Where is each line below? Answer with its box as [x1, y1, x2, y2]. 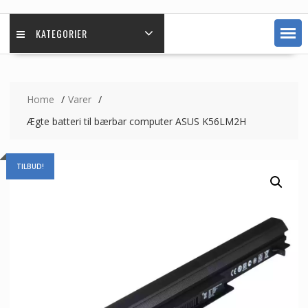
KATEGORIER [35, 25, 87, 41]
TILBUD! [16, 161, 44, 171]
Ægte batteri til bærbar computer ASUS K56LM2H [26, 114, 246, 128]
